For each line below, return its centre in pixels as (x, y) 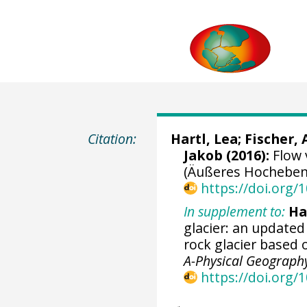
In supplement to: (235, 211)
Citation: (112, 139)
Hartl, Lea (204, 139)
